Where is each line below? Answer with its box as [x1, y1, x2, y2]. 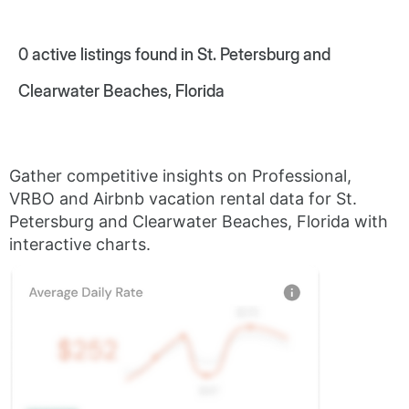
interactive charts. [9, 235, 151, 254]
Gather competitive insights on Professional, [9, 166, 351, 185]
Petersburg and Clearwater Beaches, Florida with [9, 212, 388, 231]
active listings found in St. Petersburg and [28, 45, 330, 64]
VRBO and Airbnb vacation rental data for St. [9, 189, 357, 208]
